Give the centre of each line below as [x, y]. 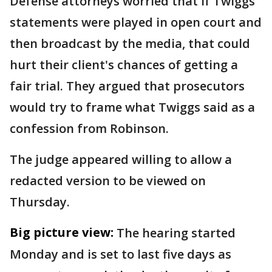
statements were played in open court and [136, 22]
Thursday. [41, 202]
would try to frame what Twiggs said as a [132, 107]
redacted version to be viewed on [108, 181]
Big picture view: [62, 233]
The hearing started [176, 233]
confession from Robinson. [91, 129]
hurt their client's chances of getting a [124, 65]
